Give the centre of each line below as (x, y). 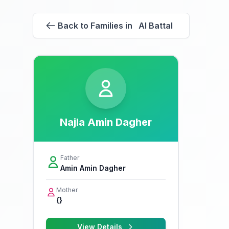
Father (70, 158)
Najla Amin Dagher (106, 122)
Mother (67, 190)
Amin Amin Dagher (93, 168)
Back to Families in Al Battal (115, 26)
